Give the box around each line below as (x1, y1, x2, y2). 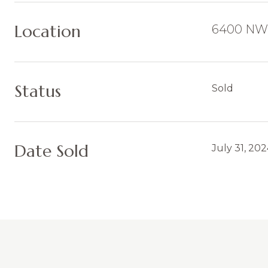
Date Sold (14, 141, 89, 162)
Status (14, 81, 61, 102)
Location (14, 21, 81, 42)
